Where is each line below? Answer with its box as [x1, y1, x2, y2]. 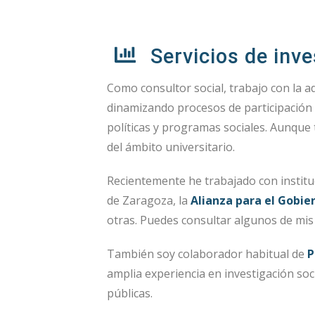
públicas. [107, 285, 153, 301]
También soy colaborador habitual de [107, 245, 307, 262]
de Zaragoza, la [107, 192, 191, 208]
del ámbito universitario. [107, 139, 235, 155]
